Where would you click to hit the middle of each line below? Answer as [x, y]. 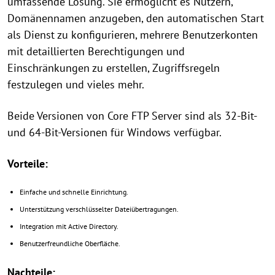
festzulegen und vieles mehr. [76, 84]
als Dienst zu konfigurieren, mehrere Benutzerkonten [133, 35]
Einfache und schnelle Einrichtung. [74, 192]
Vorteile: [28, 164]
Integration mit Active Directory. [69, 226]
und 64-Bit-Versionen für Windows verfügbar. [114, 132]
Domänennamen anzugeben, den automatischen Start [136, 18]
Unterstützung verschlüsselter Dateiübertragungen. [99, 209]
